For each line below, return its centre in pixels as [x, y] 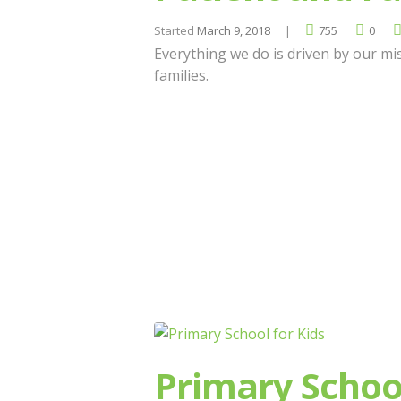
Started [175, 30]
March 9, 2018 [234, 30]
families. [181, 76]
